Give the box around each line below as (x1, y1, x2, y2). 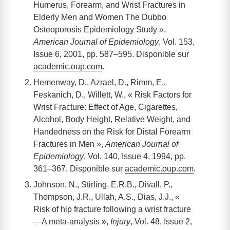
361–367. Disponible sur (33, 164, 125, 173)
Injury (110, 217, 130, 226)
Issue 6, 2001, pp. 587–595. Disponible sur (33, 49, 189, 59)
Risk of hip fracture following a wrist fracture (33, 204, 191, 214)
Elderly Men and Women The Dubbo (33, 12, 166, 22)
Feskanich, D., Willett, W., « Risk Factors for (33, 90, 191, 99)
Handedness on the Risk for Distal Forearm (33, 127, 190, 136)
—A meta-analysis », (33, 217, 110, 226)
